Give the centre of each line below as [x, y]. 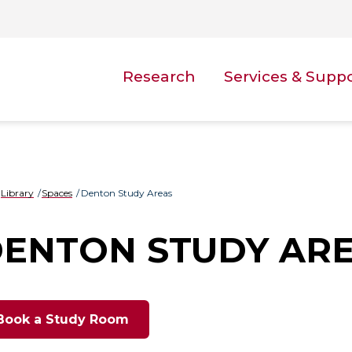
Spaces [57, 193]
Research [159, 77]
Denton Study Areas [126, 193]
